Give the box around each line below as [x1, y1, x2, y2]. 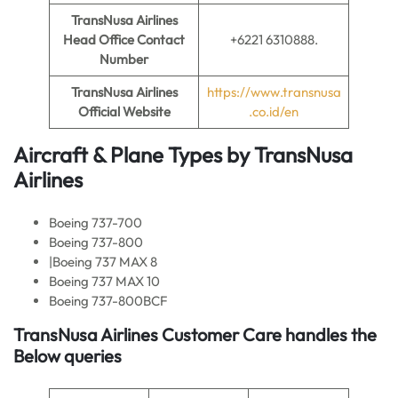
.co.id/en [249, 103, 298, 120]
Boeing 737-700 [49, 214, 142, 231]
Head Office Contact [63, 31, 185, 48]
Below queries [13, 345, 122, 367]
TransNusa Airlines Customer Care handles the [13, 323, 377, 346]
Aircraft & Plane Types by [13, 141, 254, 168]
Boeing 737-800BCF [49, 292, 167, 309]
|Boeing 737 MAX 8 [49, 253, 157, 270]
